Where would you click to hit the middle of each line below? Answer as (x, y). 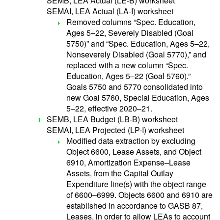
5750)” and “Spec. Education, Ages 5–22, (138, 43)
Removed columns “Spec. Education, (131, 22)
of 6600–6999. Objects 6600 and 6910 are (139, 195)
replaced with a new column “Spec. (127, 65)
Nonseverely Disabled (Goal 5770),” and (136, 54)
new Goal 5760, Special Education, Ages (138, 97)
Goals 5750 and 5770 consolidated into (135, 87)
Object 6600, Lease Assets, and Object (134, 151)
